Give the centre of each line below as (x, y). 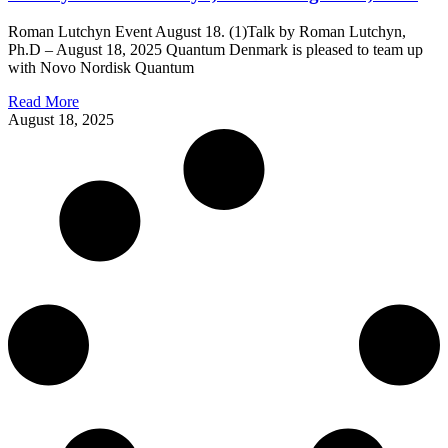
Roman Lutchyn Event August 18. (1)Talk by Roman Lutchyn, (207, 32)
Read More (43, 102)
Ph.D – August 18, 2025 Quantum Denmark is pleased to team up (215, 50)
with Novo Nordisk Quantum (101, 68)
